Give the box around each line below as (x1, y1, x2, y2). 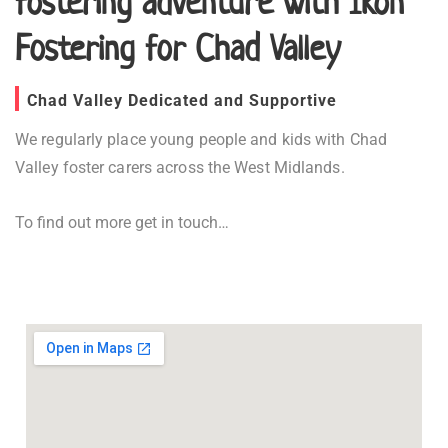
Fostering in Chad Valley (43, 287, 208, 306)
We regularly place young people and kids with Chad (15, 130, 388, 150)
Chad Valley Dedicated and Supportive (27, 91, 337, 111)
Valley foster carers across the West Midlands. (15, 158, 345, 178)
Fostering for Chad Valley (15, 25, 340, 71)
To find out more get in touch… (15, 212, 229, 232)
